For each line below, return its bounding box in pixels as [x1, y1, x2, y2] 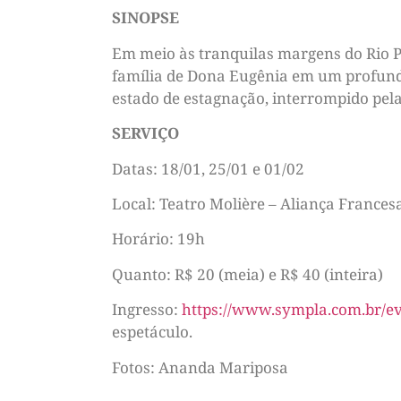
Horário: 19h [112, 228, 205, 250]
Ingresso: [112, 299, 182, 320]
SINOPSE [112, 7, 179, 29]
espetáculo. [112, 321, 192, 343]
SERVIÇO [112, 123, 179, 144]
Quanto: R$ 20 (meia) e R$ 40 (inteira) [112, 263, 383, 285]
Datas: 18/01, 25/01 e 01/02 [112, 158, 304, 179]
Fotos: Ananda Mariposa [112, 356, 288, 378]
